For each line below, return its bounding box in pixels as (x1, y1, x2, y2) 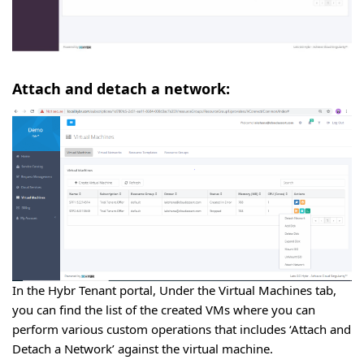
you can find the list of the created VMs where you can (12, 301, 315, 318)
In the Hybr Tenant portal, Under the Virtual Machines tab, (12, 281, 336, 298)
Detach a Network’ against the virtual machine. (12, 340, 273, 357)
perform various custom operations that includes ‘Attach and (12, 320, 351, 337)
